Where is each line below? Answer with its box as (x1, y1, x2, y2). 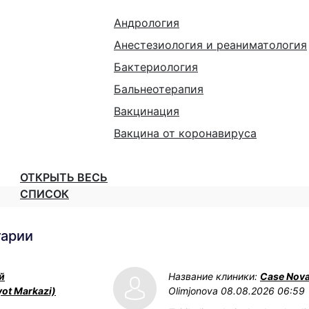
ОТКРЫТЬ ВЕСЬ (20, 170, 108, 184)
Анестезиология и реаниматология (114, 38, 307, 52)
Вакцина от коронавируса (114, 126, 257, 140)
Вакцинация (114, 104, 179, 118)
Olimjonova (168, 285, 218, 297)
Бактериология (114, 60, 198, 74)
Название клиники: (168, 270, 260, 282)
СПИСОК (20, 187, 69, 201)
